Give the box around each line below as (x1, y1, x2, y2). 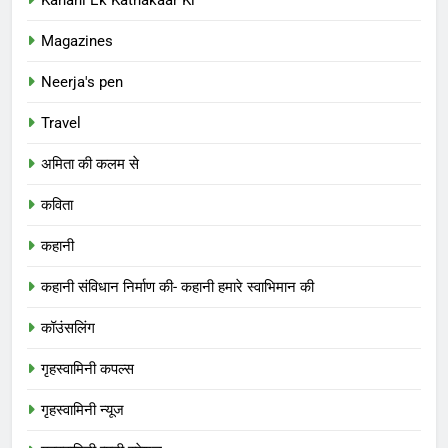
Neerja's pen (41, 72, 123, 91)
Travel (41, 113, 81, 132)
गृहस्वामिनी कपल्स (41, 359, 134, 378)
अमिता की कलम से (41, 154, 139, 173)
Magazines (41, 31, 113, 50)
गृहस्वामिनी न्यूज (41, 400, 124, 419)
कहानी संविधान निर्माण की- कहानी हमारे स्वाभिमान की (41, 277, 314, 296)
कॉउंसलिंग (41, 318, 95, 337)
